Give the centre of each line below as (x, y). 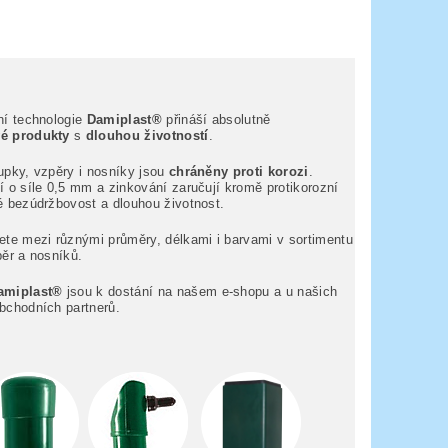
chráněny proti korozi (238, 172)
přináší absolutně (218, 120)
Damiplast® (126, 120)
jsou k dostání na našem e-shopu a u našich (200, 292)
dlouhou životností (145, 136)
